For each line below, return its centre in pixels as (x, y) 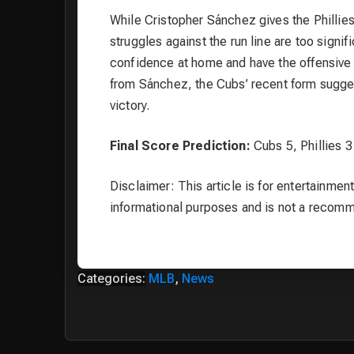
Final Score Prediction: (180, 145)
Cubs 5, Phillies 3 (301, 145)
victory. (130, 105)
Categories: (111, 278)
